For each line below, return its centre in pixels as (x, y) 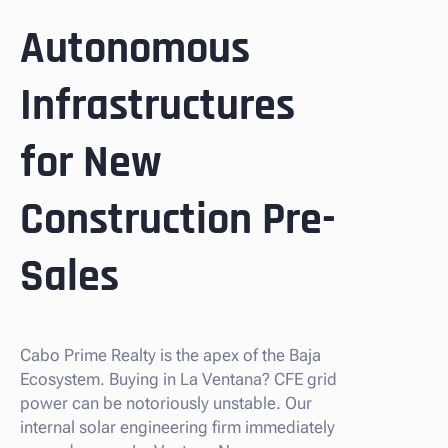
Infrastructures (157, 106)
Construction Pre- (178, 220)
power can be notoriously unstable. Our (166, 402)
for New (91, 163)
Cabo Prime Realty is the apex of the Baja (170, 354)
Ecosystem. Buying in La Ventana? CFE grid (178, 378)
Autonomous (135, 49)
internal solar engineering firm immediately (177, 426)
